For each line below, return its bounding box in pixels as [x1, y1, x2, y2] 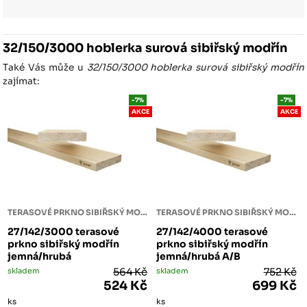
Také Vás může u [3, 62, 87, 74]
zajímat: [3, 75, 40, 88]
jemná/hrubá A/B [156, 249, 241, 262]
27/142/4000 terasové [156, 225, 269, 238]
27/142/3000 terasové [8, 225, 120, 238]
